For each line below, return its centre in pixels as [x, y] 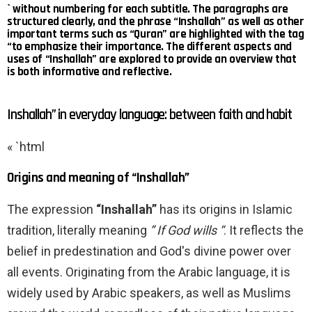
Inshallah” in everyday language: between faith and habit [150, 115]
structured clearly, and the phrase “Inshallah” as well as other [156, 22]
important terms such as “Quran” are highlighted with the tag [156, 34]
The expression [52, 210]
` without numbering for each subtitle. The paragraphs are [148, 9]
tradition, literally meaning [78, 231]
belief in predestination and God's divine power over [149, 251]
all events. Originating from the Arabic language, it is [149, 272]
